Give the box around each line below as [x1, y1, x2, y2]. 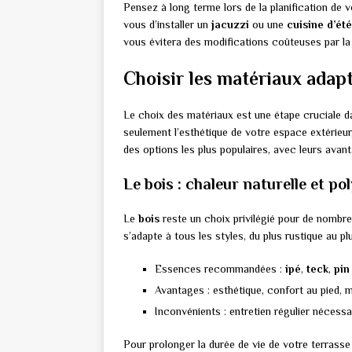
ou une [249, 18, 287, 31]
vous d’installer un [123, 18, 211, 31]
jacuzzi [211, 18, 249, 31]
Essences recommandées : [155, 262, 285, 276]
